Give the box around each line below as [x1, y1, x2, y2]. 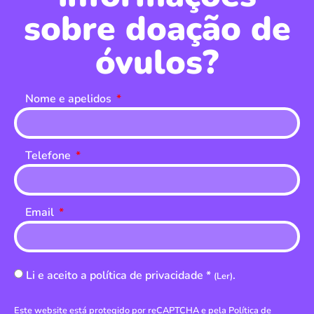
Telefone [25, 147, 74, 163]
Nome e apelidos [25, 90, 114, 107]
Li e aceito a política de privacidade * [26, 267, 214, 283]
